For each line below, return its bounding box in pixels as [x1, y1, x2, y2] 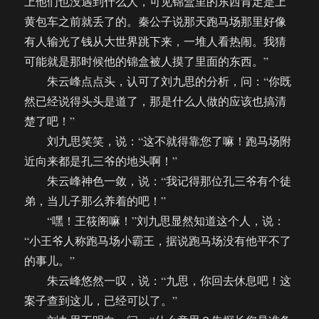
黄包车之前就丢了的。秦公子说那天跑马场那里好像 [24, 14, 287, 29]
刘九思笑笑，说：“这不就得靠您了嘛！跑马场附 [24, 133, 292, 149]
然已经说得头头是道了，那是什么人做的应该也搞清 [24, 93, 287, 109]
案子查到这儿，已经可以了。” [24, 293, 178, 308]
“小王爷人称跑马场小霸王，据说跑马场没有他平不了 [24, 233, 292, 249]
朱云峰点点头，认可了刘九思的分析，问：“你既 [24, 73, 292, 89]
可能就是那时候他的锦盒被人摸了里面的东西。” [24, 53, 269, 69]
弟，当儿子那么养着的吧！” [24, 193, 167, 209]
